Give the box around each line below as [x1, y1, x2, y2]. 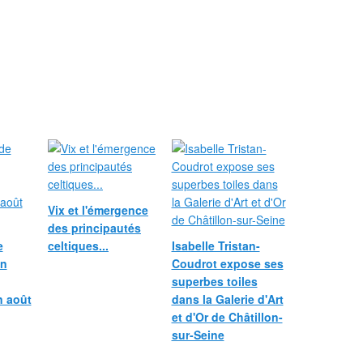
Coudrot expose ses [171, 255, 284, 271]
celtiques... [48, 237, 109, 254]
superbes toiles [171, 273, 258, 289]
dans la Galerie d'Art [171, 291, 284, 307]
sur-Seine [171, 327, 224, 343]
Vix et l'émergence [48, 202, 148, 218]
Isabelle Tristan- [171, 237, 260, 254]
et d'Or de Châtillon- [171, 309, 283, 325]
